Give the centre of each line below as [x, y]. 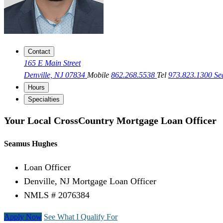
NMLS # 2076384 [57, 195]
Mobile [99, 75]
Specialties [44, 100]
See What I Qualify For [81, 217]
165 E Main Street [52, 63]
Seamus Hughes [31, 144]
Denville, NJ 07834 [56, 75]
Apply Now [23, 217]
